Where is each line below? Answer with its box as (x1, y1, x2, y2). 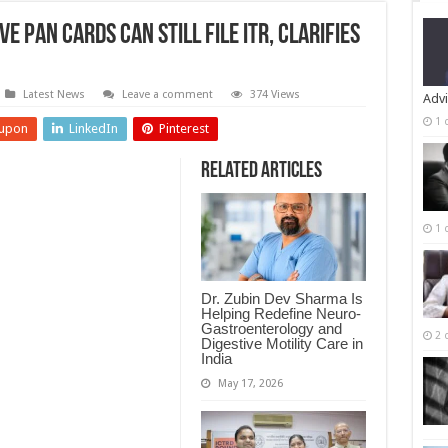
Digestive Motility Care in (200, 334, 363, 352)
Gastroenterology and (200, 319, 342, 337)
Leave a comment (121, 88, 213, 101)
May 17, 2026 (217, 376, 283, 390)
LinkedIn (68, 121, 118, 136)
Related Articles (200, 160, 322, 183)
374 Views (249, 88, 300, 101)
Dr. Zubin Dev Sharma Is (200, 289, 363, 307)
